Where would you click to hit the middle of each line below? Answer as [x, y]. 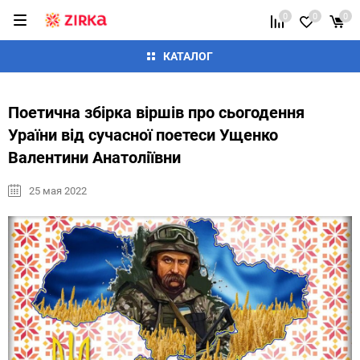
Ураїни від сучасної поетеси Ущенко [143, 135]
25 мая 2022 [58, 190]
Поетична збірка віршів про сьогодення [156, 112]
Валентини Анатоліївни [94, 157]
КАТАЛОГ [188, 56]
